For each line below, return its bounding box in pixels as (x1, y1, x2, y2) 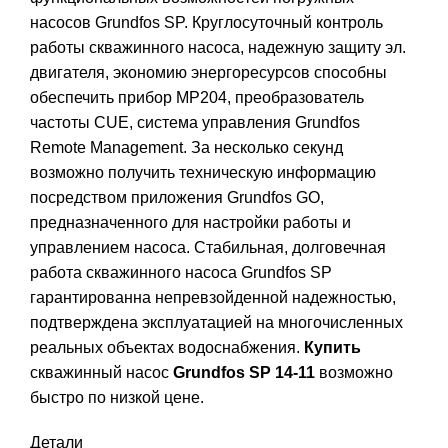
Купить (304, 339, 361, 357)
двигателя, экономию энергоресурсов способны (30, 64, 387, 82)
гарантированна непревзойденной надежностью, (30, 289, 396, 307)
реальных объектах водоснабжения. (30, 339, 304, 357)
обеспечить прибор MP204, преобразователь (30, 89, 364, 107)
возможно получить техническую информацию (30, 164, 376, 182)
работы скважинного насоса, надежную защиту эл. (30, 39, 406, 57)
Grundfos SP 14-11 (173, 364, 315, 382)
